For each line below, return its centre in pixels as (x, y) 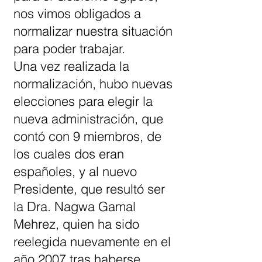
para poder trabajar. (69, 49)
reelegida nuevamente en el (92, 242)
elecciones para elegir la (83, 101)
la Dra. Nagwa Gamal (75, 206)
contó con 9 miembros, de (87, 136)
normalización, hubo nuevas (93, 84)
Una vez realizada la (71, 66)
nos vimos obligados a (77, 13)
